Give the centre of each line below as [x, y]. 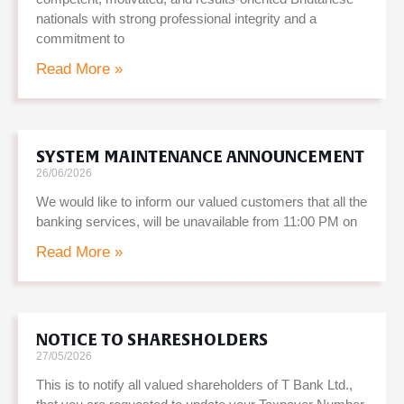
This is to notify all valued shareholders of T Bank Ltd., [194, 385]
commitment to [80, 39]
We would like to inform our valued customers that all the [202, 202]
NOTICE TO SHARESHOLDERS [152, 340]
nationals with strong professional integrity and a [176, 19]
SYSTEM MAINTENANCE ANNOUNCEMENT [200, 157]
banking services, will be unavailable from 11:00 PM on [197, 222]
